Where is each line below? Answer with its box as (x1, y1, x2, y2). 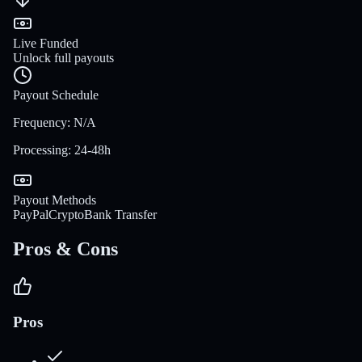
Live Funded (13, 36, 78, 50)
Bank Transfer (84, 207, 157, 221)
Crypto (48, 207, 84, 221)
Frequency (13, 115, 67, 129)
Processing (13, 142, 68, 157)
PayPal (13, 207, 48, 221)
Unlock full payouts (13, 50, 114, 65)
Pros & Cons (13, 238, 118, 259)
